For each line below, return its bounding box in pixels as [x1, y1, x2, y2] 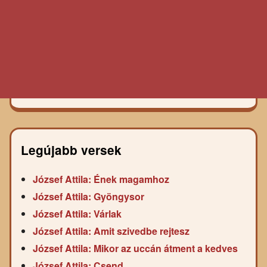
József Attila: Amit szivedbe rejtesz [33, 224, 190, 238]
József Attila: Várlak [33, 207, 122, 221]
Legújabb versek [21, 141, 122, 159]
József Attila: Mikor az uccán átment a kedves [33, 241, 238, 256]
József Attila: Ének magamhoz [33, 172, 169, 187]
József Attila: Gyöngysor [33, 190, 144, 204]
